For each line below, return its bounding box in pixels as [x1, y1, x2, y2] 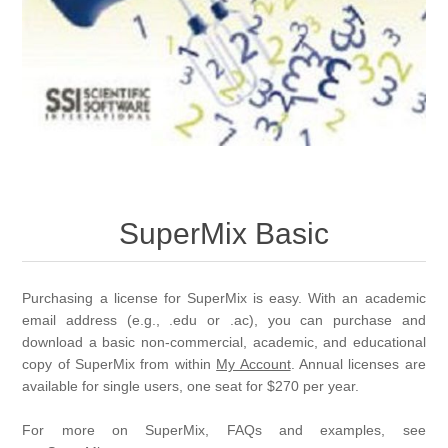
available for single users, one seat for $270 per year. [22, 378, 360, 395]
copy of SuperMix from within [22, 356, 217, 373]
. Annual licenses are [290, 356, 426, 373]
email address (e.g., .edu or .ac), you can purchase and [22, 312, 426, 329]
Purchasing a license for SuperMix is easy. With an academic [22, 290, 426, 307]
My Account [216, 356, 291, 373]
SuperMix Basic [119, 217, 329, 251]
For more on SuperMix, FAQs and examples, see [22, 422, 426, 439]
